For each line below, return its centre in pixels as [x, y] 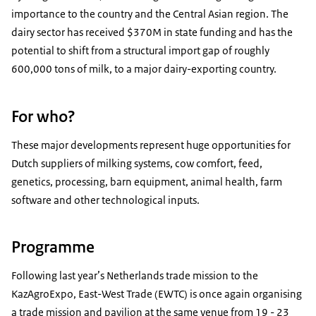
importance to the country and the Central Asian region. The [150, 14]
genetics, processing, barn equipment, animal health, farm [147, 181]
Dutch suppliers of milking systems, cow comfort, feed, [137, 163]
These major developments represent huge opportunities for [151, 145]
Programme [53, 247]
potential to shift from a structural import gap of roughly [140, 51]
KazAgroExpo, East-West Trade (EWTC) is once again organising [157, 293]
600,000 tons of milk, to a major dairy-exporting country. [145, 69]
